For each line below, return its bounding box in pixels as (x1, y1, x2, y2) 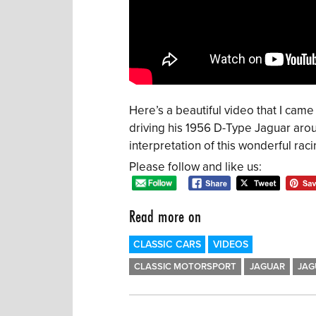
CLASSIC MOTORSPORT (133, 260, 236, 272)
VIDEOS (212, 238, 248, 250)
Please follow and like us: (128, 159, 262, 175)
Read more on (128, 205, 201, 229)
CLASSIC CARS (133, 238, 202, 250)
